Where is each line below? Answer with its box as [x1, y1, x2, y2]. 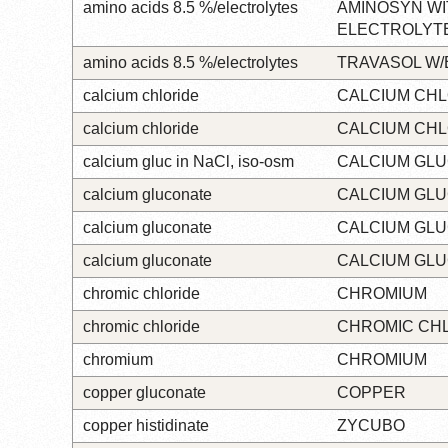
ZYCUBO [337, 416, 405, 434]
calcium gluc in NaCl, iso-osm [83, 152, 294, 170]
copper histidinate [83, 416, 209, 434]
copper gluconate [83, 383, 206, 401]
